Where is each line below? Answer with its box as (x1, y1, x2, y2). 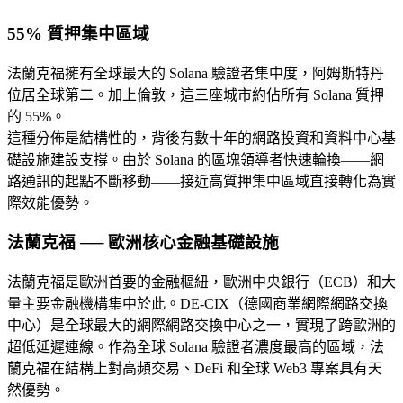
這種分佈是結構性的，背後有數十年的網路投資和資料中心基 (7, 130, 396, 146)
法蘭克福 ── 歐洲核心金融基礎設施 (7, 233, 279, 253)
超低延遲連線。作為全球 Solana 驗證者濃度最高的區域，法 (7, 338, 384, 354)
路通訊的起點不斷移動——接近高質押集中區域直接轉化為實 (7, 173, 396, 189)
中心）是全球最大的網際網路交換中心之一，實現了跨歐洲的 (7, 317, 396, 333)
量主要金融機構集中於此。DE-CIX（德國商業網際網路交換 (7, 295, 388, 311)
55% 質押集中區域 (7, 23, 149, 43)
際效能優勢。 (7, 194, 94, 210)
